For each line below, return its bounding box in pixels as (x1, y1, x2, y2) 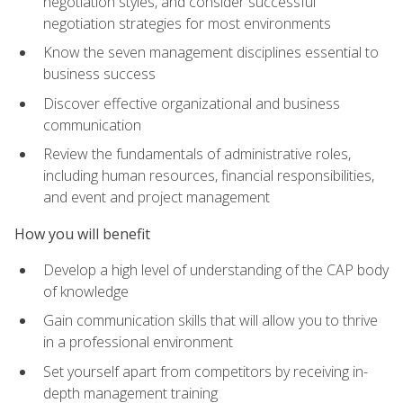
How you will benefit (14, 223, 150, 244)
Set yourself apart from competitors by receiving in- (43, 362, 368, 382)
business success (43, 64, 156, 85)
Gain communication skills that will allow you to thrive (43, 310, 378, 331)
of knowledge (43, 281, 129, 301)
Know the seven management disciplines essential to (43, 42, 379, 63)
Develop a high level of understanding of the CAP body (43, 259, 389, 280)
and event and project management (43, 187, 270, 208)
